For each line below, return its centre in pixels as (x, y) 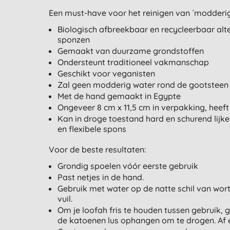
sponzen (74, 40)
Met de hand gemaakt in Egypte (119, 96)
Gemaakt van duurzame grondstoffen (131, 51)
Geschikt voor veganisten (108, 74)
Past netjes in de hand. (101, 177)
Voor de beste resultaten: (97, 150)
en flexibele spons (92, 129)
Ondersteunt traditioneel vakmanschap (135, 62)
